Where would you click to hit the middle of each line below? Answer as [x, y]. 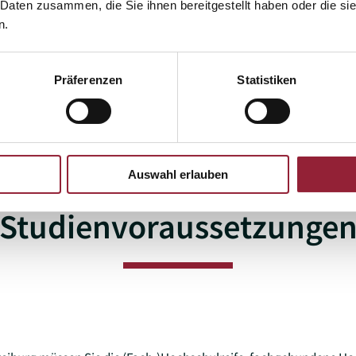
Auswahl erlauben [178, 174]
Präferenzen [88, 79]
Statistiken [267, 79]
